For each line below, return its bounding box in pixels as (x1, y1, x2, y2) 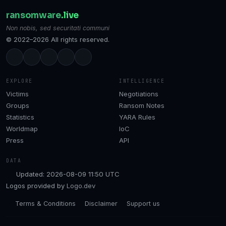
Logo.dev (67, 182, 95, 190)
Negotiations (119, 90, 158, 98)
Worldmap (6, 125, 38, 133)
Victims (6, 90, 29, 98)
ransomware (6, 10, 61, 21)
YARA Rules (119, 113, 155, 122)
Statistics (6, 113, 34, 122)
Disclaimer (85, 200, 118, 207)
